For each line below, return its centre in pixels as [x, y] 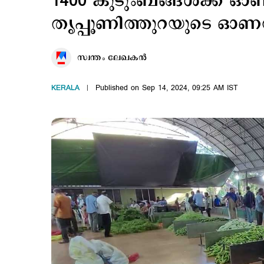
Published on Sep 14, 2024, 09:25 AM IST [167, 88]
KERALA [65, 88]
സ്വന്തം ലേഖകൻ [112, 58]
